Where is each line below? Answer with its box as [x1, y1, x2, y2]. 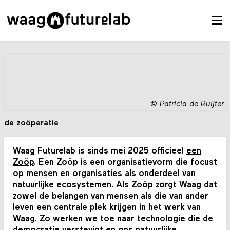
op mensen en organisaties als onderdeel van [12, 169, 196, 178]
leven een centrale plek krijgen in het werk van [12, 203, 201, 212]
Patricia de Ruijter [159, 100, 224, 108]
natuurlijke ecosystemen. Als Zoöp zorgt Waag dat [12, 180, 217, 189]
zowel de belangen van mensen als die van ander [12, 191, 208, 201]
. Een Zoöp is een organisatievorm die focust [33, 158, 217, 167]
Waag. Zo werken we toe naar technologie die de [12, 214, 213, 223]
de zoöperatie [4, 119, 59, 128]
